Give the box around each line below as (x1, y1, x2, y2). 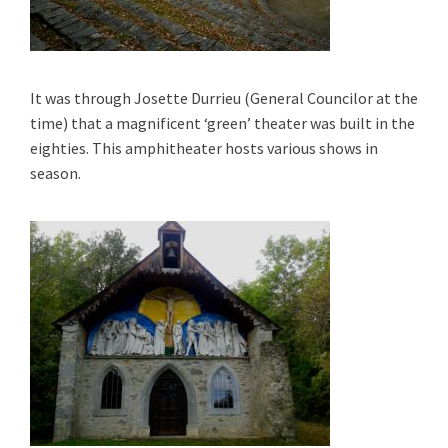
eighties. (30, 138, 89, 158)
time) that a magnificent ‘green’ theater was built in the (30, 113, 415, 133)
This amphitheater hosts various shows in (92, 138, 378, 158)
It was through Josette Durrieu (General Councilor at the (30, 88, 418, 108)
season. (30, 163, 81, 183)
